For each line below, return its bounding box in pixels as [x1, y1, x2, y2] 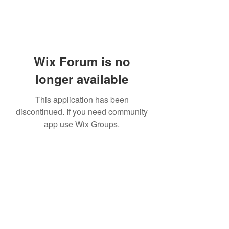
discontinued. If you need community [16, 106, 148, 118]
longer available [35, 70, 128, 87]
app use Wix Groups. [44, 118, 120, 130]
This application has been [35, 94, 129, 105]
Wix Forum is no [33, 53, 130, 70]
